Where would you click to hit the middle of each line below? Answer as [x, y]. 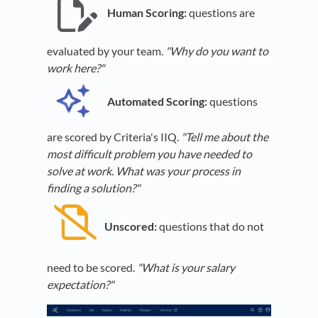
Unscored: [131, 226]
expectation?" [80, 285]
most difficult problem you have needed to [149, 154]
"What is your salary [186, 268]
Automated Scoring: [157, 101]
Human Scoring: [147, 13]
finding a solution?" [93, 188]
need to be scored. [92, 268]
